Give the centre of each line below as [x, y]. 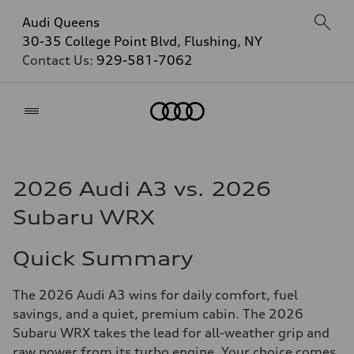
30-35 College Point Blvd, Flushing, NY [142, 41]
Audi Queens [61, 22]
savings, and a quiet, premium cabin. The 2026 [158, 314]
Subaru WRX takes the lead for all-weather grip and [171, 333]
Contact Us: [59, 60]
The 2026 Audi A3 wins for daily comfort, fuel [155, 295]
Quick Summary [103, 258]
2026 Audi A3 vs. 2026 [142, 189]
